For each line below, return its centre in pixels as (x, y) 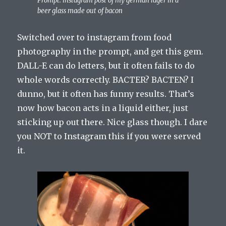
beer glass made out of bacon (80, 11)
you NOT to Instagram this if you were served (109, 136)
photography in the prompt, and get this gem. (110, 52)
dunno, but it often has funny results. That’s (106, 94)
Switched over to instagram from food (95, 38)
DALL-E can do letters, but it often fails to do (106, 66)
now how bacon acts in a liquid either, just (103, 108)
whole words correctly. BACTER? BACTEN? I (106, 80)
